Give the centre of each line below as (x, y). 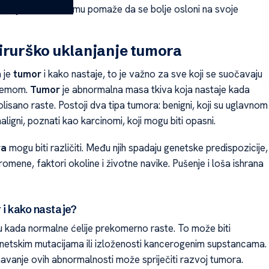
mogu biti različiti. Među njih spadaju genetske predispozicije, (137, 147)
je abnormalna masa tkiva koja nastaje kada (155, 90)
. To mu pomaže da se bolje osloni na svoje (146, 9)
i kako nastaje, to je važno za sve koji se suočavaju (152, 74)
